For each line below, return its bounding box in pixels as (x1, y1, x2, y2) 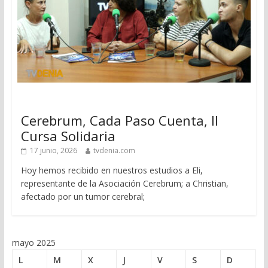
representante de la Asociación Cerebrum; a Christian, (20, 177, 229, 189)
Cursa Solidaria (20, 126, 115, 145)
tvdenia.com (93, 145, 135, 156)
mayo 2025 (11, 236, 56, 248)
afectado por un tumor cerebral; (20, 190, 145, 202)
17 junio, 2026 (29, 145, 77, 156)
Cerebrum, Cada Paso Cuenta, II (20, 111, 218, 129)
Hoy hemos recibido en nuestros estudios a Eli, (20, 164, 203, 176)
